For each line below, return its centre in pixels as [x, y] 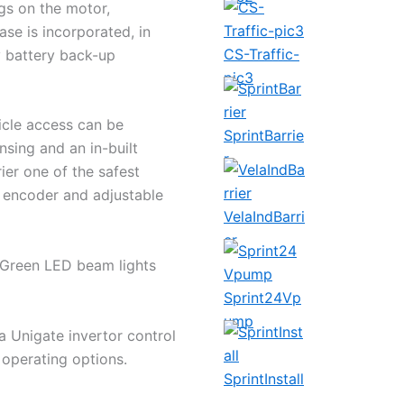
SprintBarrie [264, 135]
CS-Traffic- [262, 54]
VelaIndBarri [264, 216]
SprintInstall [264, 378]
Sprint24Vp [262, 297]
